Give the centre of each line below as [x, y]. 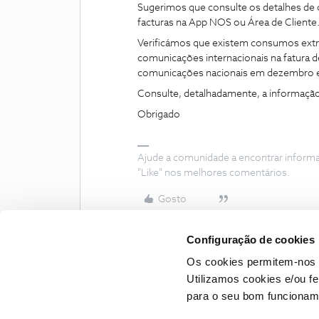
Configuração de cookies [251, 239]
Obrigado [159, 115]
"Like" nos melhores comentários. [214, 173]
